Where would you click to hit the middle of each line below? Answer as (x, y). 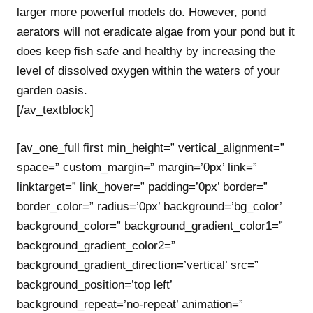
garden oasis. (52, 90)
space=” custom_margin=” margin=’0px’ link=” (137, 167)
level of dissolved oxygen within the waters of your (148, 71)
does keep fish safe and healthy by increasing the (146, 51)
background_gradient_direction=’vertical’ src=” (138, 265)
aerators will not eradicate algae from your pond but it (156, 32)
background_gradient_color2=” (96, 245)
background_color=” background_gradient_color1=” (150, 226)
